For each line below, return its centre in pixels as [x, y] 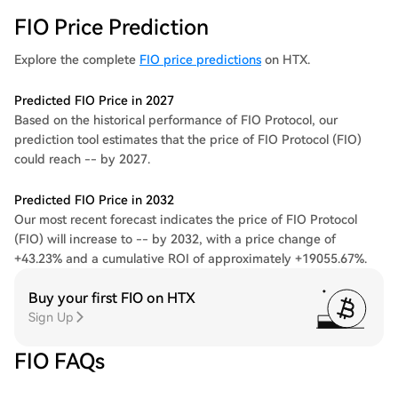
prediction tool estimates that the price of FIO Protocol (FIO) [188, 139]
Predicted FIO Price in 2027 [94, 100]
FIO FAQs [60, 362]
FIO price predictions [200, 60]
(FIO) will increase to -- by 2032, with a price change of [175, 239]
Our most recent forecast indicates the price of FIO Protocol [186, 219]
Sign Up [51, 317]
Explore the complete [77, 60]
